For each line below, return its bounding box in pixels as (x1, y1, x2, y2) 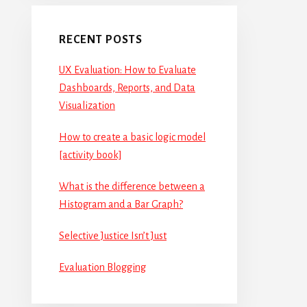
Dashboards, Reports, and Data (59, 82, 195, 93)
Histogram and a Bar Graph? (59, 198, 183, 210)
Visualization (59, 99, 115, 111)
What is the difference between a (59, 180, 205, 192)
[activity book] (59, 149, 122, 160)
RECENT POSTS (59, 33, 143, 46)
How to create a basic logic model (59, 131, 206, 143)
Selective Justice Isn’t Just (59, 230, 167, 241)
